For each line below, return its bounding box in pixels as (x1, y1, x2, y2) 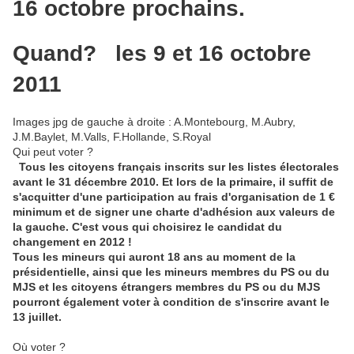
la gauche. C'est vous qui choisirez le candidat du (13, 220, 282, 234)
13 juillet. (13, 311, 62, 324)
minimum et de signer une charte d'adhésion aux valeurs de (13, 205, 335, 219)
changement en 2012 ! (13, 235, 132, 249)
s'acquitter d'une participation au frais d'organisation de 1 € (13, 190, 335, 204)
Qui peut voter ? (13, 145, 93, 159)
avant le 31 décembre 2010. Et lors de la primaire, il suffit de (13, 175, 333, 189)
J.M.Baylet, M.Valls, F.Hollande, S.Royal (13, 130, 211, 144)
